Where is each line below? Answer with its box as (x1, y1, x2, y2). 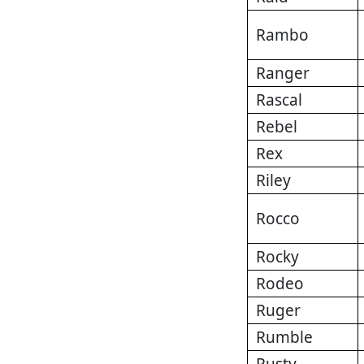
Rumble (256, 327, 313, 349)
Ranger (256, 63, 310, 84)
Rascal (256, 89, 302, 111)
